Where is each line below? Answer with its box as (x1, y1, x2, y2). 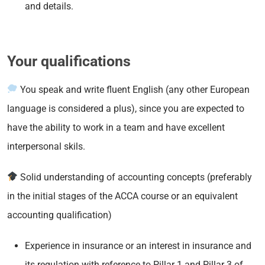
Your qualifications (7, 52, 131, 70)
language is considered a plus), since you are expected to (7, 102, 244, 114)
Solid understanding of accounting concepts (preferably (18, 171, 253, 183)
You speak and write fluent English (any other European (18, 83, 250, 95)
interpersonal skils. (7, 140, 85, 152)
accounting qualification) (7, 209, 112, 221)
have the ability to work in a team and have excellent (7, 121, 225, 133)
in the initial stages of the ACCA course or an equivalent (7, 190, 238, 202)
